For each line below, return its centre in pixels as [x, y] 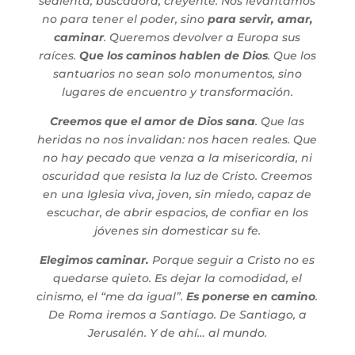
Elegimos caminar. [95, 260]
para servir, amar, [260, 19]
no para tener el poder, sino [124, 19]
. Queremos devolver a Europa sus [202, 37]
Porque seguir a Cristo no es [232, 260]
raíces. [59, 55]
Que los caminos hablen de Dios [173, 55]
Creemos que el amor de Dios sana [153, 121]
